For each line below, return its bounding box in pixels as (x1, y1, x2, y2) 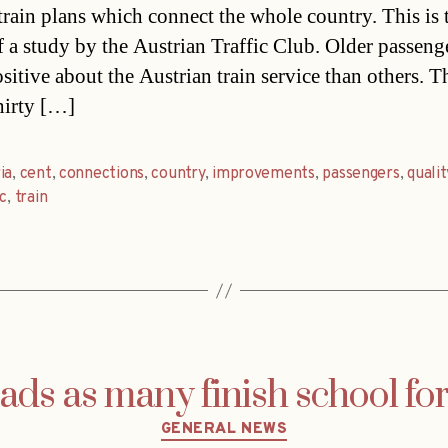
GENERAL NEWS (160, 420, 288, 440)
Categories (223, 409, 310, 433)
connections (58, 164, 145, 185)
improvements (212, 164, 315, 185)
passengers (322, 164, 400, 185)
